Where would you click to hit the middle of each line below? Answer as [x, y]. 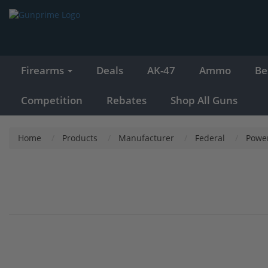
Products [80, 138]
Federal [210, 138]
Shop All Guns [204, 100]
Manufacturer [146, 138]
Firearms [44, 70]
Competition [52, 100]
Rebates [127, 100]
